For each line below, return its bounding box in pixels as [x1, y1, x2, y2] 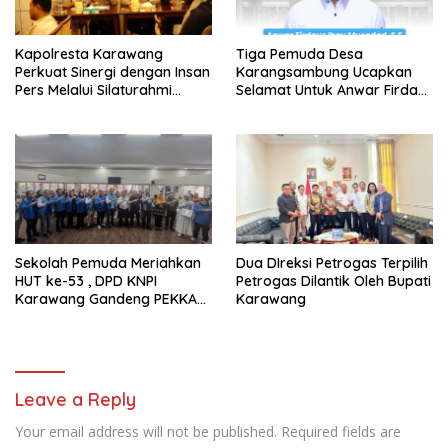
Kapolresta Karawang [15, 44, 163, 63]
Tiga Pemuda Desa [236, 44, 363, 63]
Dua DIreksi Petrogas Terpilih [236, 254, 428, 273]
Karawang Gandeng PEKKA [15, 290, 197, 309]
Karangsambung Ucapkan [236, 62, 412, 81]
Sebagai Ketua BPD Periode [236, 98, 420, 117]
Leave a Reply [15, 388, 136, 412]
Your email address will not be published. [15, 422, 277, 442]
